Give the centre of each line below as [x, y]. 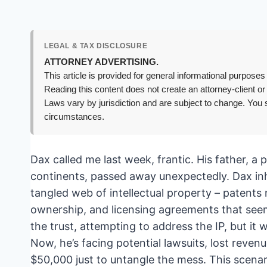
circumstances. [74, 117]
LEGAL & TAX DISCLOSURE [96, 46]
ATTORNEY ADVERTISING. [101, 62]
